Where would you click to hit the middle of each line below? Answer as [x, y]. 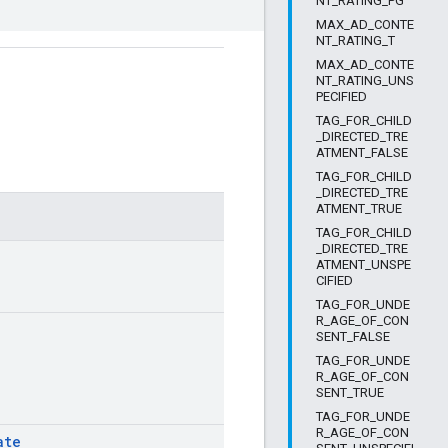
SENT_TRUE [350, 392]
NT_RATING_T [355, 40]
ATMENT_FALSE [362, 152]
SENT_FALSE [353, 336]
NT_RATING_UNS [365, 80]
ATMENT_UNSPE [363, 264]
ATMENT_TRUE [359, 208]
